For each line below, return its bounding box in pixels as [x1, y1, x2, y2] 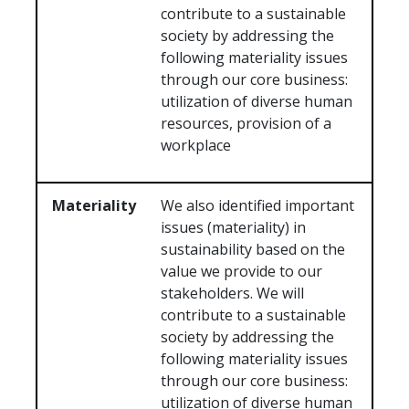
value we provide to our [161, 261, 323, 282]
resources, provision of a [161, 113, 332, 134]
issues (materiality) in [161, 217, 307, 238]
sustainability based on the [161, 239, 346, 260]
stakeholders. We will [161, 283, 305, 304]
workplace [161, 135, 232, 156]
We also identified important [161, 195, 355, 216]
